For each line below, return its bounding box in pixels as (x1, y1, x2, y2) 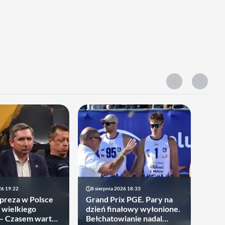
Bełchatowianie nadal (85, 213, 162, 223)
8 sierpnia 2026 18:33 (90, 185, 141, 191)
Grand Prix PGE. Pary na (85, 194, 173, 204)
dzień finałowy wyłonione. (85, 204, 180, 213)
